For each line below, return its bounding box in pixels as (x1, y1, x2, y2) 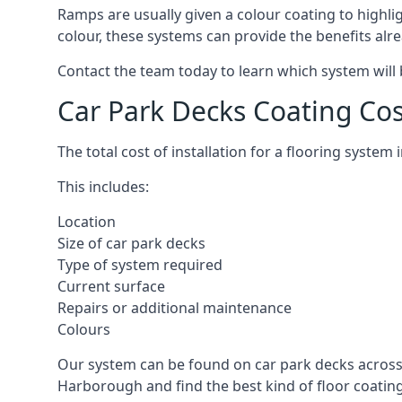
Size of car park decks (57, 233, 205, 253)
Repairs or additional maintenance (57, 298, 292, 318)
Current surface (57, 276, 165, 296)
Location (57, 212, 116, 232)
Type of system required (57, 255, 223, 275)
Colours (57, 319, 110, 339)
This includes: (57, 177, 149, 197)
